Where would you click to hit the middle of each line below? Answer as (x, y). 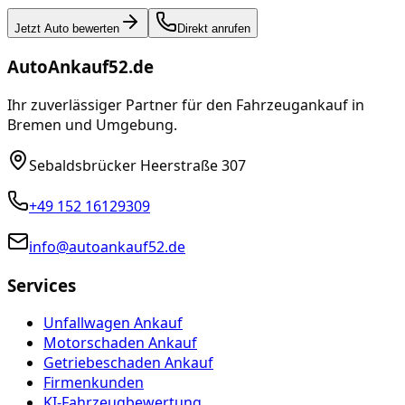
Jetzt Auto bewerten (67, 29)
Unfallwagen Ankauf (113, 323)
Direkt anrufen (214, 29)
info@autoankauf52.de (107, 246)
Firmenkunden (94, 383)
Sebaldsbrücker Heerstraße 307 (137, 165)
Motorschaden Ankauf (120, 343)
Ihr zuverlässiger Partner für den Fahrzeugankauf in (186, 104)
